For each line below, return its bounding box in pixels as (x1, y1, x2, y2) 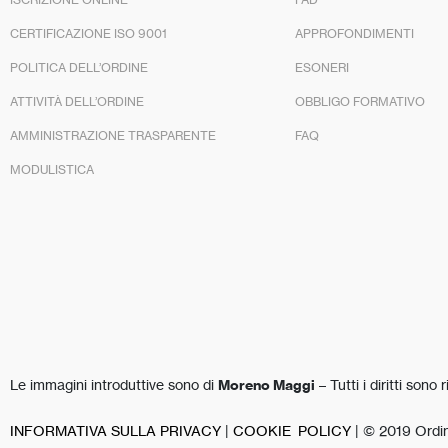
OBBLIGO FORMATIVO (295, 93, 425, 109)
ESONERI (295, 59, 349, 75)
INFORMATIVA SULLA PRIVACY (10, 421, 221, 439)
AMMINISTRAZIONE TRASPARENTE (10, 127, 216, 143)
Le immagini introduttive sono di (10, 375, 218, 393)
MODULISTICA (10, 161, 94, 177)
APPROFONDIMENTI (295, 25, 414, 41)
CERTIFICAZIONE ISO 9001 (10, 25, 167, 41)
